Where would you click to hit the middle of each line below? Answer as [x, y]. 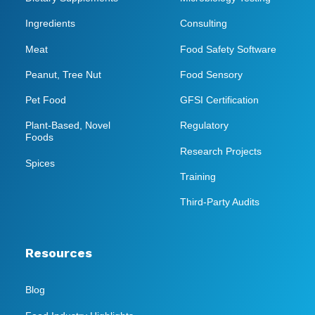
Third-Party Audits [220, 202]
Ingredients [50, 24]
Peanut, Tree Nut [63, 74]
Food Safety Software [228, 49]
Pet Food [46, 100]
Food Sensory [211, 74]
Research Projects [221, 151]
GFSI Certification [219, 100]
